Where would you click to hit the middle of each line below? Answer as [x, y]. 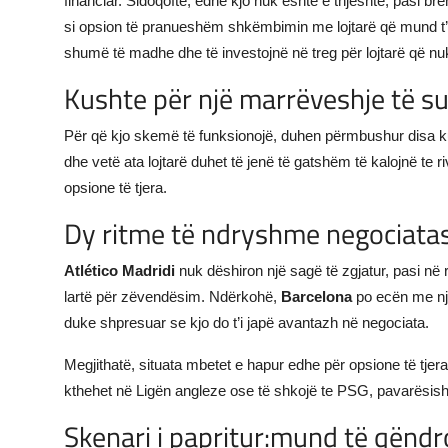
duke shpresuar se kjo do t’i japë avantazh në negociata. [246, 322]
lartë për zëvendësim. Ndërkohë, [172, 296]
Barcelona [316, 296]
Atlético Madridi [119, 270]
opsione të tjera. [115, 187]
